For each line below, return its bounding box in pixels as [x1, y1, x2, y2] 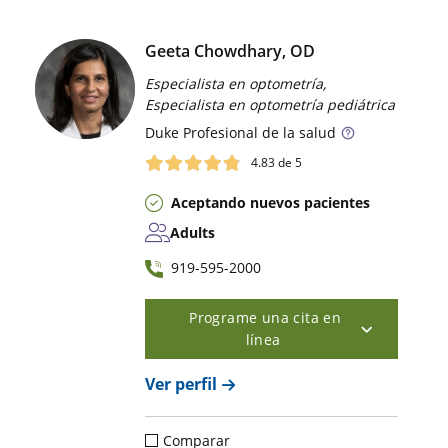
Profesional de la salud [179, 122, 337, 142]
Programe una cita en [189, 308, 342, 328]
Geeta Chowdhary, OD [145, 39, 316, 62]
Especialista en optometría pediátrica [145, 94, 396, 114]
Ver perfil [145, 373, 218, 396]
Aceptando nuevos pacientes [171, 193, 371, 213]
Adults [170, 223, 216, 243]
